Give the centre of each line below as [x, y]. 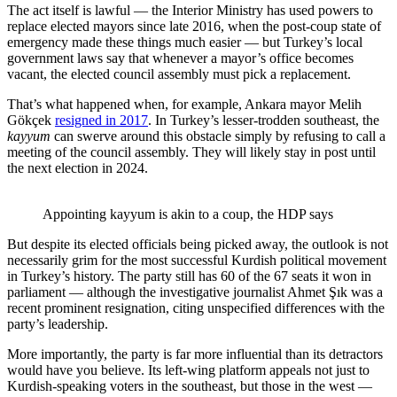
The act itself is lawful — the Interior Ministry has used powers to [190, 10]
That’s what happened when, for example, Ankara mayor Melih [184, 104]
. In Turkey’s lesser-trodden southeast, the [264, 120]
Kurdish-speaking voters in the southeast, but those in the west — [190, 385]
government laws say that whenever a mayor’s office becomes [180, 58]
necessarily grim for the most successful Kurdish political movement [197, 260]
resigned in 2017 [101, 120]
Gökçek [31, 120]
